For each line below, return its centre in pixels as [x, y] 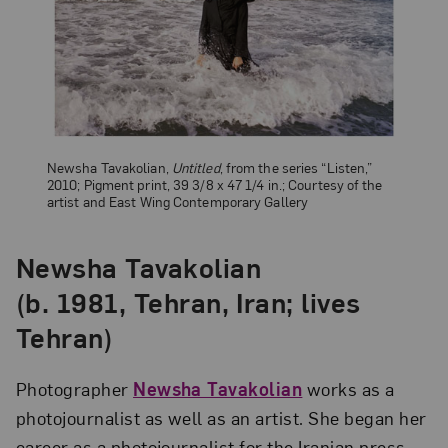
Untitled [195, 167]
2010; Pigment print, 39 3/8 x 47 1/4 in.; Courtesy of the [215, 184]
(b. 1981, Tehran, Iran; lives [188, 302]
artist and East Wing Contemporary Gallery [178, 201]
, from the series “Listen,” [296, 167]
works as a [348, 388]
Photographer [74, 388]
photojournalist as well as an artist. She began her [221, 417]
